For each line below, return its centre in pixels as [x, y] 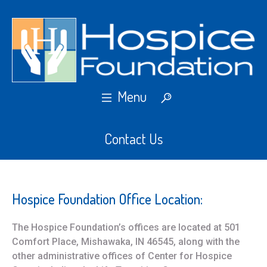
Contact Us [133, 139]
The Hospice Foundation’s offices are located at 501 [126, 228]
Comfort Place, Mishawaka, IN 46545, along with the [125, 242]
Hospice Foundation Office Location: [107, 199]
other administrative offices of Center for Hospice [122, 256]
